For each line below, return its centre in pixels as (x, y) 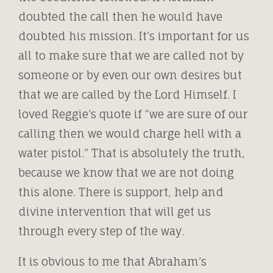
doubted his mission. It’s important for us (134, 36)
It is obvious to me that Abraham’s (112, 261)
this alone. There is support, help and (121, 192)
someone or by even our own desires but (130, 75)
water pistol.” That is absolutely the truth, (132, 153)
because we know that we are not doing (126, 172)
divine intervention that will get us (115, 211)
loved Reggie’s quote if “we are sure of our (133, 114)
